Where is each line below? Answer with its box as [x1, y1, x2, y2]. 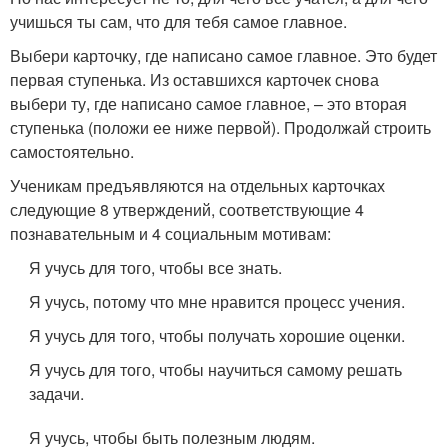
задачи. [29, 382, 85, 406]
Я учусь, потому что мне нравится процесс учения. [29, 290, 406, 314]
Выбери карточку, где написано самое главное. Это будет [10, 44, 437, 68]
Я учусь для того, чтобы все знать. [29, 256, 283, 280]
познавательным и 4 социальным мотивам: [10, 222, 331, 246]
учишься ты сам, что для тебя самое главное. [10, 10, 347, 34]
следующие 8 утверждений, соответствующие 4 [10, 198, 364, 222]
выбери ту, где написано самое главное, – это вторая [10, 92, 407, 116]
